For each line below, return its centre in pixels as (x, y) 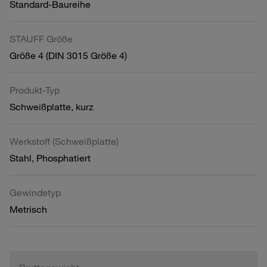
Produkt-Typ (35, 90)
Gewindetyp (35, 192)
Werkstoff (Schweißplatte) (64, 141)
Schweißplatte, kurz (52, 106)
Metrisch (28, 209)
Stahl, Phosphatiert (50, 158)
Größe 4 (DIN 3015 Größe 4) (68, 55)
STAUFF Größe (41, 38)
